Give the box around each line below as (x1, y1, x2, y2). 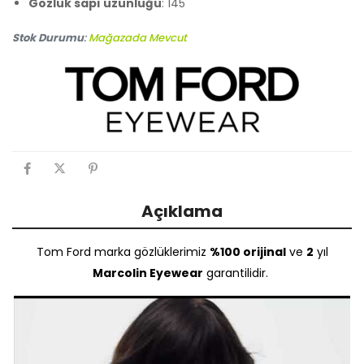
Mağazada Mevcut (89, 30, 187, 46)
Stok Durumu (12, 30, 84, 46)
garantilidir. (206, 265, 271, 282)
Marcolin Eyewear (93, 265, 203, 282)
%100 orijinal (209, 244, 286, 261)
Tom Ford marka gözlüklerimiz (36, 244, 210, 261)
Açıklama (141, 200, 223, 223)
